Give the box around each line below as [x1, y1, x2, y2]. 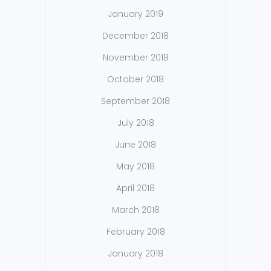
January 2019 [108, 8, 163, 21]
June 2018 [115, 139, 156, 151]
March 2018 [111, 204, 160, 217]
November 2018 [102, 51, 169, 64]
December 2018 [102, 30, 169, 42]
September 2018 [101, 95, 170, 108]
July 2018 [117, 117, 154, 129]
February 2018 [106, 226, 165, 238]
